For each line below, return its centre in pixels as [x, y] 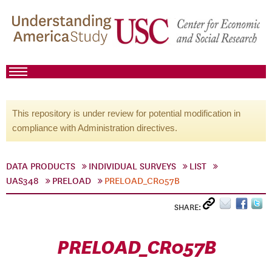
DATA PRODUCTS [41, 166]
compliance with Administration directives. [95, 128]
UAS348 [22, 181]
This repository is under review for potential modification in [126, 113]
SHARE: [189, 207]
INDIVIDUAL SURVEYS [132, 166]
